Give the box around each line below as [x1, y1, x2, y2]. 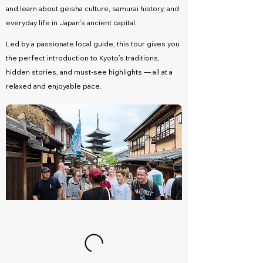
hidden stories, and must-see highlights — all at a [6, 68, 173, 76]
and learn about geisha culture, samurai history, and [6, 4, 179, 13]
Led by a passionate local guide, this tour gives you [6, 39, 180, 48]
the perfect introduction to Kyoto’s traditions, [6, 53, 160, 62]
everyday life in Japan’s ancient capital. [6, 18, 137, 27]
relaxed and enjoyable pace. [6, 82, 102, 90]
